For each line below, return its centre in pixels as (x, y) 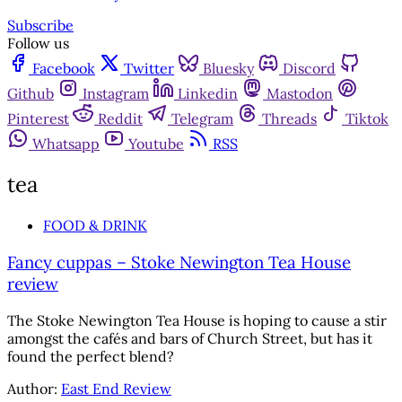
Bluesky (228, 69)
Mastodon (300, 94)
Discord (309, 69)
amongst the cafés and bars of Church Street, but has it (190, 338)
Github (31, 94)
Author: (34, 388)
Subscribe (40, 26)
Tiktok (367, 119)
